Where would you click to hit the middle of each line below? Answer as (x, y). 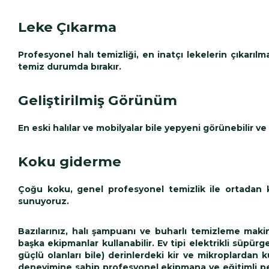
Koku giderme (70, 162)
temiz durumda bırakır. (70, 67)
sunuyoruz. (44, 201)
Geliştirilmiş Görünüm (98, 101)
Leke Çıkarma (67, 27)
